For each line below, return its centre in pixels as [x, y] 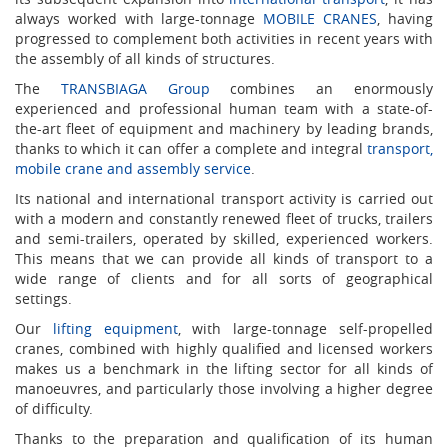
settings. [43, 298]
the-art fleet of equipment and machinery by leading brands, [224, 128]
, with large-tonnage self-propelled [305, 328]
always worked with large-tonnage [139, 18]
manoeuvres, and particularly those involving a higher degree [224, 388]
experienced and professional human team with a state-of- [224, 108]
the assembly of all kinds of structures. [145, 58]
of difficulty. [54, 408]
